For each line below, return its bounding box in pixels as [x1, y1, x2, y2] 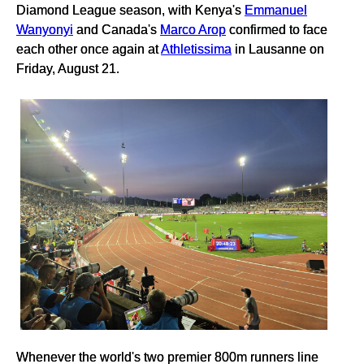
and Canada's [73, 22, 160, 37]
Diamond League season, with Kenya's [16, 2, 245, 18]
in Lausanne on [232, 41, 324, 57]
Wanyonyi [16, 22, 73, 37]
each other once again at [16, 41, 161, 57]
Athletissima [161, 41, 232, 57]
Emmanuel [245, 2, 307, 18]
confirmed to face [226, 22, 327, 37]
